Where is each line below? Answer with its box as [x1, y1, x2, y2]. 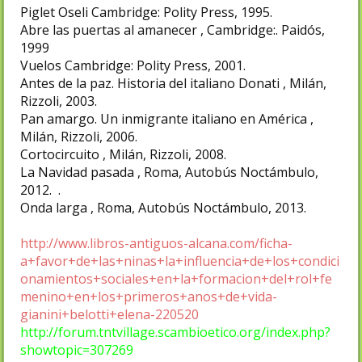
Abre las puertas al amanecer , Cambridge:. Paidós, [20, 20, 325, 39]
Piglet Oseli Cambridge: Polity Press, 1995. [20, 2, 272, 21]
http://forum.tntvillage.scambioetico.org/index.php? [20, 322, 330, 341]
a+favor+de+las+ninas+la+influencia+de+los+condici [20, 251, 339, 270]
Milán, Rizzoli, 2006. [20, 127, 137, 145]
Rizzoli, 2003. [20, 91, 97, 110]
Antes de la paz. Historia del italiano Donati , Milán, [20, 74, 326, 92]
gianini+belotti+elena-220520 [20, 305, 199, 323]
